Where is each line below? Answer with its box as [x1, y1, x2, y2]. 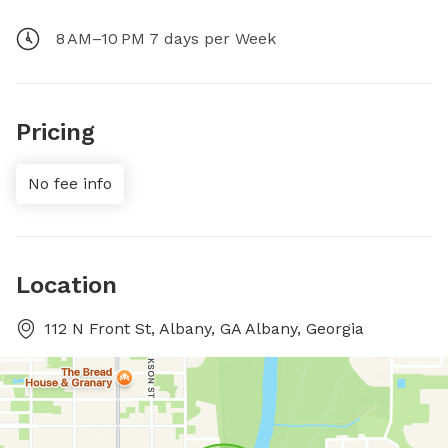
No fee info [28, 174, 112, 193]
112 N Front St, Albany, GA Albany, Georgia [44, 319, 364, 338]
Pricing [16, 118, 95, 146]
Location [16, 271, 117, 299]
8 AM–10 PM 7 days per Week [56, 29, 276, 48]
